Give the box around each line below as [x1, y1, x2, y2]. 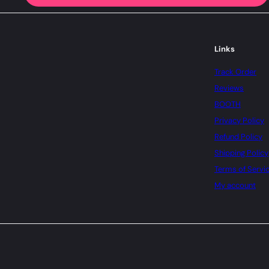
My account [214, 180, 256, 190]
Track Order [214, 66, 256, 77]
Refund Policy [214, 131, 262, 142]
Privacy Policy [214, 115, 264, 125]
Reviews [214, 82, 244, 93]
